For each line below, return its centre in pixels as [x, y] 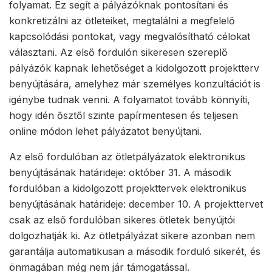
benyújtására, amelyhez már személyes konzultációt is [135, 84]
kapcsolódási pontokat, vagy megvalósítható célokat [130, 37]
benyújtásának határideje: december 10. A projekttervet [136, 204]
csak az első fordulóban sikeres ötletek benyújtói [122, 220]
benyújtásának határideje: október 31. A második [120, 173]
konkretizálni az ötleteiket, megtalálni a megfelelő [122, 21]
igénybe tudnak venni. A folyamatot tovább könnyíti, [130, 100]
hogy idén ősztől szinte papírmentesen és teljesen [124, 116]
